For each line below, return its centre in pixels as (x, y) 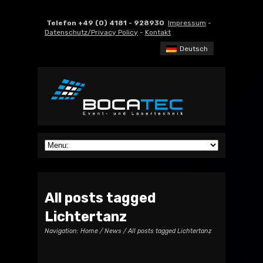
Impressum (187, 23)
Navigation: (63, 231)
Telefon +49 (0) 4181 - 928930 (106, 23)
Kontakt (158, 32)
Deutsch (194, 48)
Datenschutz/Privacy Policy (91, 32)
